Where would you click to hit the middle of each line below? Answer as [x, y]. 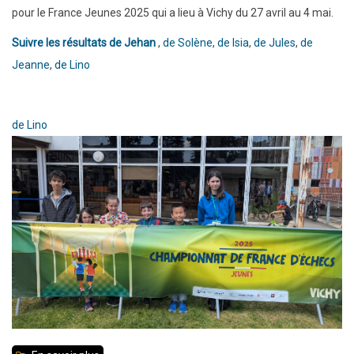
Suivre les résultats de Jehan [84, 42]
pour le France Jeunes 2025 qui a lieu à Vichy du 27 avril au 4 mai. [174, 12]
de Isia [233, 42]
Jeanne [31, 64]
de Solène [188, 42]
